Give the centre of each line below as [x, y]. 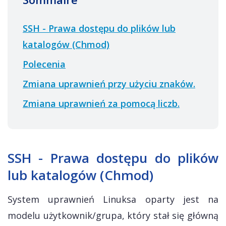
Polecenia [44, 64]
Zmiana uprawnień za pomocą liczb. [101, 103]
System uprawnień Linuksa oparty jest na [113, 199]
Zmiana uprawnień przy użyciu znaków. [109, 84]
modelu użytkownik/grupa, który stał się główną [113, 215]
